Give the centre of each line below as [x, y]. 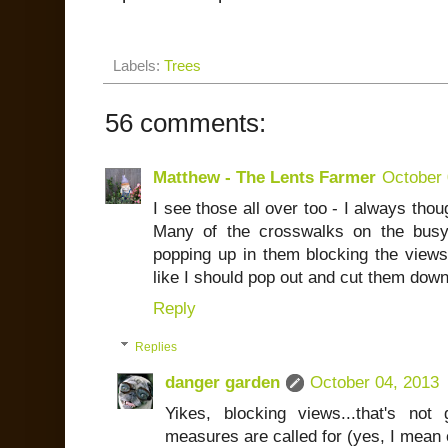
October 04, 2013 [374, 382]
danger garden [222, 382]
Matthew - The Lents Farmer [264, 177]
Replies [156, 346]
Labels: [138, 65]
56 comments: [185, 122]
